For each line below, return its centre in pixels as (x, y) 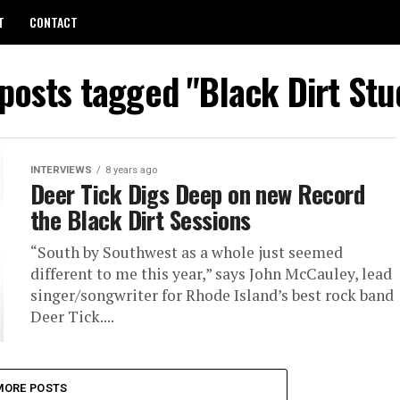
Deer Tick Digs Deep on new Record (198, 194)
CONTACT (54, 22)
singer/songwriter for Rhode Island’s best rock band (212, 295)
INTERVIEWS (61, 170)
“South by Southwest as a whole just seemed (187, 252)
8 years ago (131, 170)
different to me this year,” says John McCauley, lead (211, 274)
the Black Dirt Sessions (141, 220)
